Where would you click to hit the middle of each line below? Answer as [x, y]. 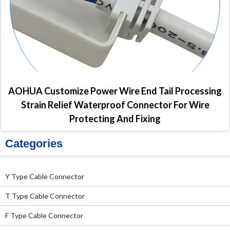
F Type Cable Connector [44, 216]
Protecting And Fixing [115, 119]
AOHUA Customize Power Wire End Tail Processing [115, 91]
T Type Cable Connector [45, 196]
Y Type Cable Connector [45, 177]
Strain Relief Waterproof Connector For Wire [115, 105]
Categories [34, 144]
